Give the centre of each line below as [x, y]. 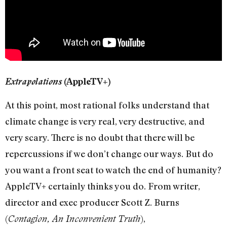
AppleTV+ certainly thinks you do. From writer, [103, 186]
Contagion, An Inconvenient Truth [74, 218]
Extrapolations [33, 81]
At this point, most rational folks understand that [107, 105]
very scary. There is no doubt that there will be [100, 137]
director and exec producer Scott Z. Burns [92, 202]
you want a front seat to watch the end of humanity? [113, 169]
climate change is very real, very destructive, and [105, 121]
